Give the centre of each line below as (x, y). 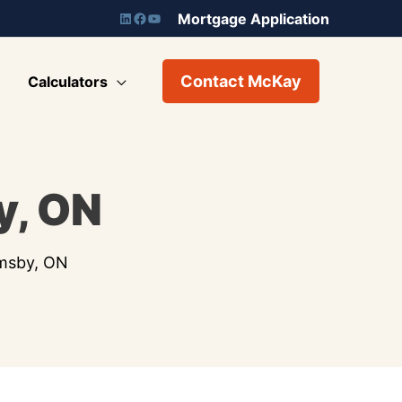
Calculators (68, 81)
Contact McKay (241, 82)
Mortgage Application (253, 19)
